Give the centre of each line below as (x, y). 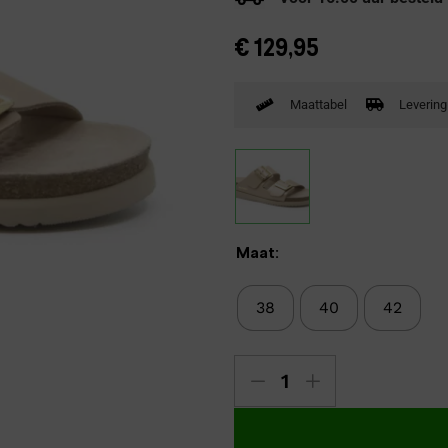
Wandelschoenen (141, 54)
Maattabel (318, 105)
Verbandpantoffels (147, 17)
